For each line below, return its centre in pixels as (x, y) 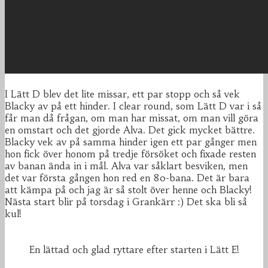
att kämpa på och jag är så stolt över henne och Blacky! (128, 190)
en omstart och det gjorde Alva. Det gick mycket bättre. (130, 130)
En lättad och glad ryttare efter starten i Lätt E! (134, 250)
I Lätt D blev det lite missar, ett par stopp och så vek (122, 94)
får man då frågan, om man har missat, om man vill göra (132, 118)
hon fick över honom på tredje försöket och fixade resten (130, 154)
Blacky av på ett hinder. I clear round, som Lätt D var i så (133, 106)
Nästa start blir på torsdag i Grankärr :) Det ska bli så (126, 202)
